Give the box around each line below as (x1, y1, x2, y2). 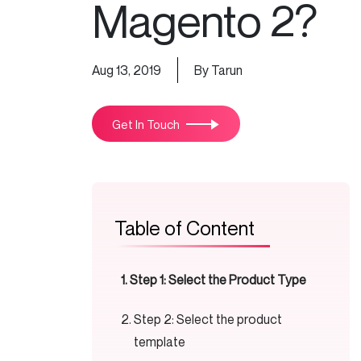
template (134, 334, 186, 350)
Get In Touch (112, 116, 180, 131)
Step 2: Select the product (134, 311, 283, 327)
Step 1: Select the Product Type (130, 272, 307, 288)
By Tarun (194, 62, 243, 78)
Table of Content (114, 217, 255, 239)
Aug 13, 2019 (92, 62, 161, 78)
